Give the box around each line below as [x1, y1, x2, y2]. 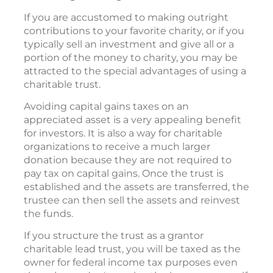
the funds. [24, 207, 73, 219]
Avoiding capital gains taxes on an [24, 100, 189, 112]
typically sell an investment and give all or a [24, 38, 234, 50]
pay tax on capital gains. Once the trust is [24, 167, 224, 179]
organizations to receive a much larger [24, 140, 210, 152]
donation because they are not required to [24, 154, 232, 166]
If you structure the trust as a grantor [24, 229, 204, 241]
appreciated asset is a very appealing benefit [24, 113, 241, 126]
